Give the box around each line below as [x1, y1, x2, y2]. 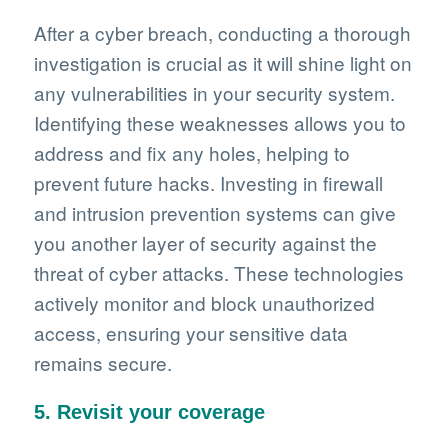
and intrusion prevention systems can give [33, 199, 396, 227]
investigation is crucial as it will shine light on [33, 49, 412, 77]
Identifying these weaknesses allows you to [33, 109, 406, 137]
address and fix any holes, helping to [33, 139, 350, 167]
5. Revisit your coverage [33, 401, 265, 424]
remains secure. [33, 349, 172, 377]
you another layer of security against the [33, 229, 377, 257]
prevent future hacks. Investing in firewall [33, 169, 383, 197]
